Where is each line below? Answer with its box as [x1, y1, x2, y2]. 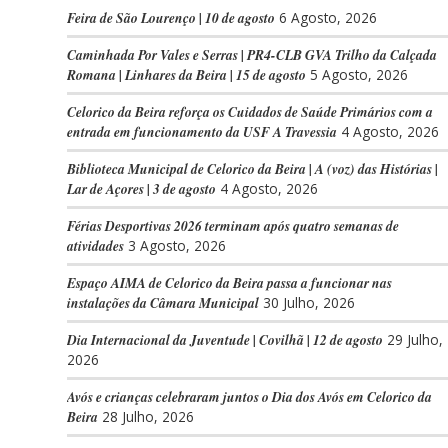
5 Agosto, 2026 [310, 65, 408, 84]
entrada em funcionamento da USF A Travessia [67, 122, 337, 141]
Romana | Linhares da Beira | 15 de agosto [67, 65, 306, 84]
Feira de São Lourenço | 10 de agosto [67, 8, 275, 27]
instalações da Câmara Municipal [67, 293, 259, 312]
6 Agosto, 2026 [279, 8, 377, 27]
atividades [67, 236, 124, 255]
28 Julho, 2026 [102, 407, 194, 426]
